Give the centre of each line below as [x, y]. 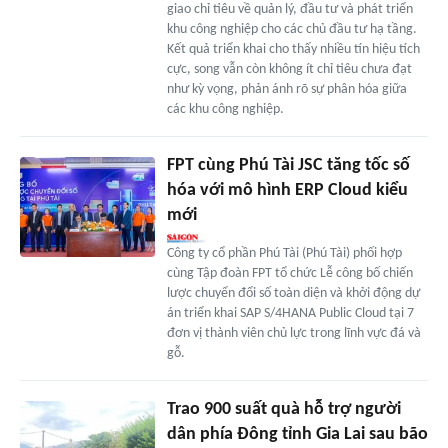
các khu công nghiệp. [225, 109]
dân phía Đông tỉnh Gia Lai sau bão [297, 434]
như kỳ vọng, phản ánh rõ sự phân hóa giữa [286, 89]
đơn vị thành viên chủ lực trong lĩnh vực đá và [293, 333]
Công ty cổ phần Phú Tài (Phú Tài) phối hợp [284, 253]
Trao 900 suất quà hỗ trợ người [283, 409]
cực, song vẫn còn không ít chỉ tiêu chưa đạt [289, 69]
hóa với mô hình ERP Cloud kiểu [287, 190]
